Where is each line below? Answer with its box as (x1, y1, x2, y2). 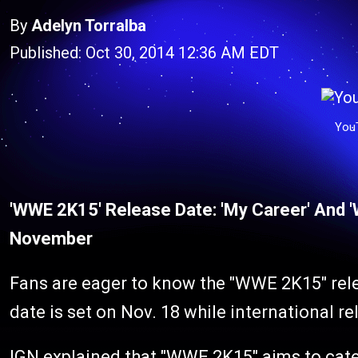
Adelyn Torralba (31, 16, 146, 35)
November (10, 228, 93, 249)
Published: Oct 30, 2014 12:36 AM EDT (10, 43, 279, 62)
